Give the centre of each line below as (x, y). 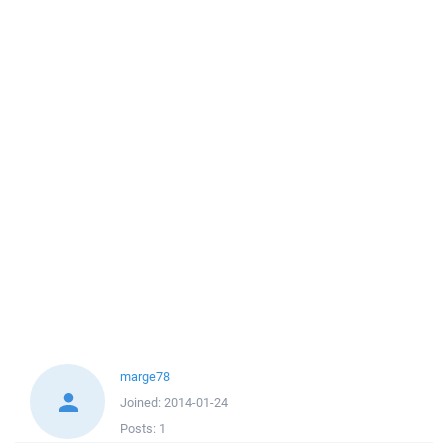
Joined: (142, 402)
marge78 (145, 376)
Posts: (139, 428)
